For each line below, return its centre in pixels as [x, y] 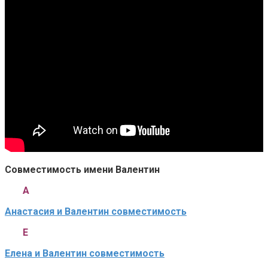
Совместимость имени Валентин [82, 169]
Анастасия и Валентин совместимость [96, 211]
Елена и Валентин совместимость [85, 253]
